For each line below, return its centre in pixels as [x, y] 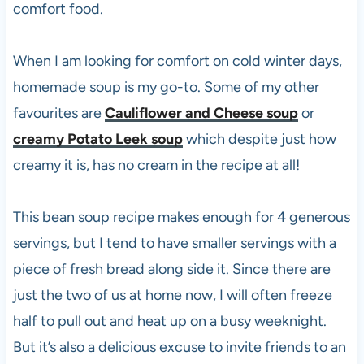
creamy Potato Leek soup [97, 139]
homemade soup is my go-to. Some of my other [166, 87]
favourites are [58, 113]
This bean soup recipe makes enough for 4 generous [181, 217]
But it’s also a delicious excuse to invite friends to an [179, 347]
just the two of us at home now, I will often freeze [172, 295]
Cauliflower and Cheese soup [201, 113]
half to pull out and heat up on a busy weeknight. [169, 321]
